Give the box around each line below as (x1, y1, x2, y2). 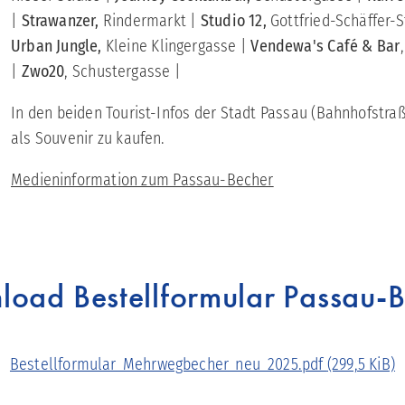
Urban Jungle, (11, 36, 102, 57)
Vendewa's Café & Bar (250, 36, 400, 57)
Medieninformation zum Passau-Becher (11, 170, 274, 191)
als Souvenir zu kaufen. (11, 128, 165, 149)
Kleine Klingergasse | (101, 36, 251, 57)
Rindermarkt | (99, 11, 201, 32)
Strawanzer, (21, 11, 99, 32)
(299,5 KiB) (326, 354, 396, 375)
